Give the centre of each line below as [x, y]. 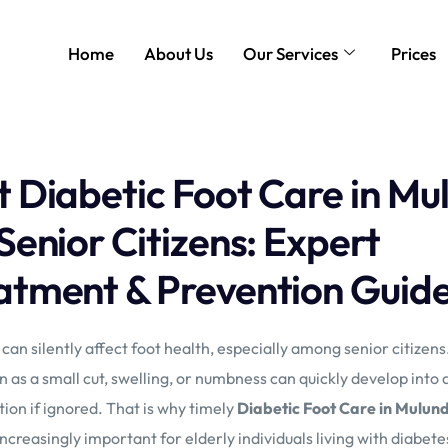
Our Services [291, 53]
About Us [179, 53]
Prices [414, 53]
